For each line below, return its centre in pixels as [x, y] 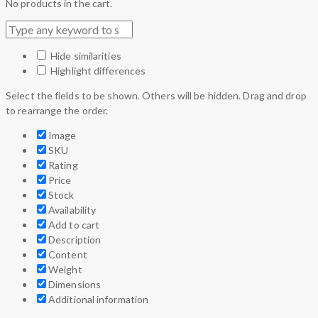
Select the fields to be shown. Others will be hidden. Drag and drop [156, 95]
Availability [72, 210]
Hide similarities [85, 56]
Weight [65, 269]
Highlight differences [97, 71]
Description [75, 240]
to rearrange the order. [57, 110]
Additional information [99, 299]
